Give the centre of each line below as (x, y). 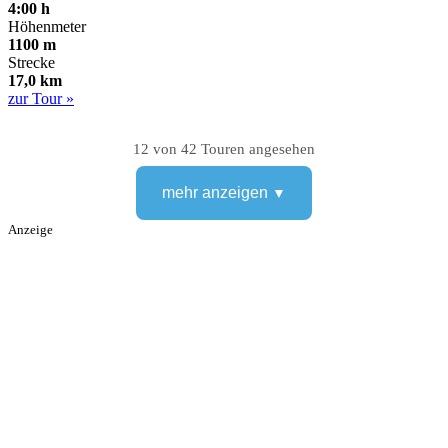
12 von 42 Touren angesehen (224, 149)
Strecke (31, 63)
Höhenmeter (47, 27)
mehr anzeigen (215, 193)
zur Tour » (41, 99)
